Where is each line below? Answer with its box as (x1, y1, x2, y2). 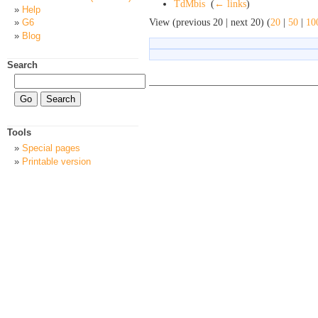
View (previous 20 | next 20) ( (149, 16, 270, 28)
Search (7, 60, 38, 71)
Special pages (22, 143, 80, 154)
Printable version (22, 155, 91, 167)
